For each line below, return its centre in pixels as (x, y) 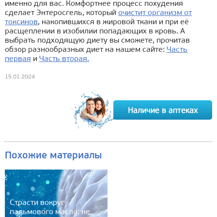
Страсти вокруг (37, 203)
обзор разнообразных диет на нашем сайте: (86, 50)
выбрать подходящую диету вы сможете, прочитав (97, 41)
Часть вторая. (64, 59)
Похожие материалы (53, 156)
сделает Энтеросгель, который (62, 13)
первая (18, 59)
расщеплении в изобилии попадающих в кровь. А (95, 32)
